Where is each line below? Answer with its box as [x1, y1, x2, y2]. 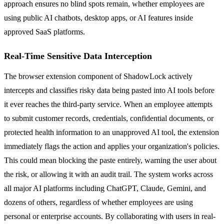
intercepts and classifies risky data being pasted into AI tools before [4, 85, 214, 94]
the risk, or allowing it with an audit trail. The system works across [4, 169, 213, 178]
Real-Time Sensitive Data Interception [4, 50, 152, 61]
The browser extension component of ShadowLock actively [4, 71, 192, 80]
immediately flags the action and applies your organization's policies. [4, 141, 219, 150]
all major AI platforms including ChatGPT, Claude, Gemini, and [4, 183, 206, 192]
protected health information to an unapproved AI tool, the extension [4, 127, 219, 136]
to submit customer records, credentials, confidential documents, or [4, 113, 213, 122]
